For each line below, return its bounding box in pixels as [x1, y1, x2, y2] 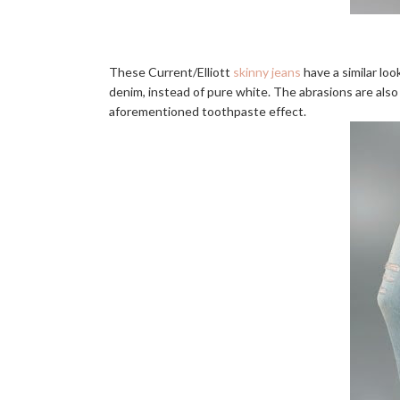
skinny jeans [233, 64, 301, 79]
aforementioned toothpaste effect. [109, 104, 306, 119]
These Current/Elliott [109, 64, 233, 79]
